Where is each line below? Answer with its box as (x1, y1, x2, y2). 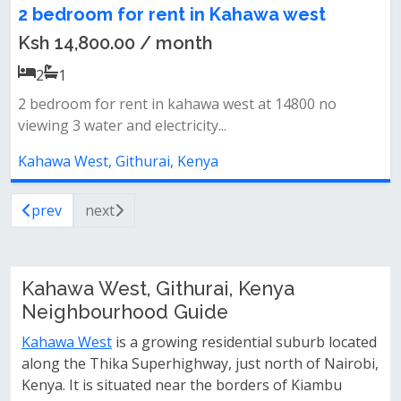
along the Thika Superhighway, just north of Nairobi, (21, 354, 379, 373)
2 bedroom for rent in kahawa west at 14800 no (18, 94, 337, 114)
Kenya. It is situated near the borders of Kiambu (21, 375, 342, 395)
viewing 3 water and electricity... (18, 115, 226, 135)
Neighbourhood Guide (21, 301, 228, 323)
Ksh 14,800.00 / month (18, 32, 213, 54)
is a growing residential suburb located (112, 332, 377, 352)
